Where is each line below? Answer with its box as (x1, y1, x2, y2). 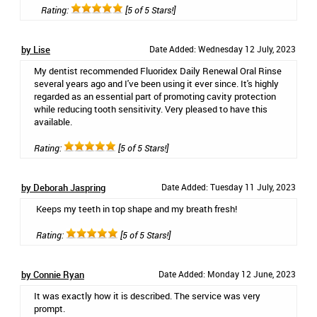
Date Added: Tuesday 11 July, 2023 (161, 181, 296, 192)
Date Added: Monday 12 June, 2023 (158, 268, 296, 279)
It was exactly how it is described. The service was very (34, 289, 260, 302)
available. (34, 115, 72, 128)
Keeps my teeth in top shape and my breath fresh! (36, 202, 237, 215)
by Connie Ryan (21, 268, 84, 281)
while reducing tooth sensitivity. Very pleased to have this (34, 103, 267, 115)
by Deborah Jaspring (21, 181, 105, 194)
